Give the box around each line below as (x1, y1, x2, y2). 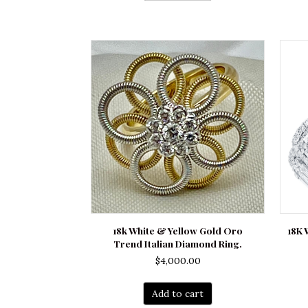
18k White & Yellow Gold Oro (113, 224, 243, 237)
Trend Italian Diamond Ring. (113, 237, 243, 250)
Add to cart (152, 287, 204, 300)
